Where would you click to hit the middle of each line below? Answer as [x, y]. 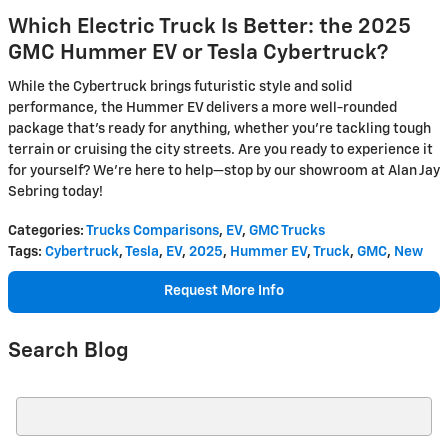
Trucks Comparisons [152, 231]
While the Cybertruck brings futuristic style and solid [180, 87]
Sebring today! [55, 192]
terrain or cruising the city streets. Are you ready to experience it [220, 150]
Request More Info [224, 291]
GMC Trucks [287, 231]
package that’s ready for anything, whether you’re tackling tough [219, 129]
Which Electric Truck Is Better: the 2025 [209, 27]
